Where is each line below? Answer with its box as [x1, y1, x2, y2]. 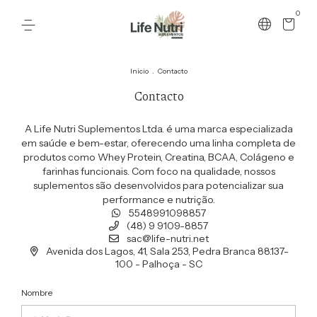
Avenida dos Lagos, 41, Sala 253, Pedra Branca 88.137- [44, 245, 289, 258]
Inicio [129, 67, 149, 76]
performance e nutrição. [102, 193, 215, 206]
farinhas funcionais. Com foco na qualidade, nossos [42, 165, 275, 178]
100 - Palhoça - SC [115, 258, 202, 270]
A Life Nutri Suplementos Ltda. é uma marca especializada [24, 122, 293, 135]
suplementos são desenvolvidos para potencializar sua [33, 179, 284, 192]
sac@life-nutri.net [126, 232, 209, 245]
